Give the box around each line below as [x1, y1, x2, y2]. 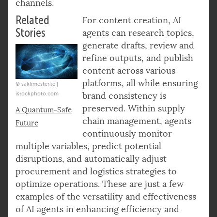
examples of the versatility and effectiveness [15, 191, 196, 202]
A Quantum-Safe [15, 105, 72, 114]
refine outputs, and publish [82, 52, 193, 63]
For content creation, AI [82, 15, 181, 26]
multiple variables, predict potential [15, 140, 161, 152]
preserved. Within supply [82, 103, 185, 114]
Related [15, 14, 49, 27]
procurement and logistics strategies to [15, 166, 177, 177]
